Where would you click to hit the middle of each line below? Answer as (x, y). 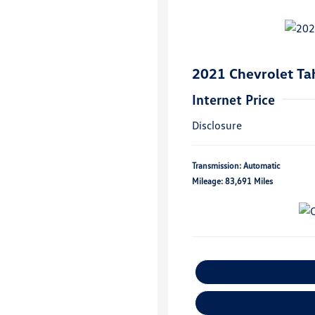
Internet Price (233, 99)
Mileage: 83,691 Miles (232, 181)
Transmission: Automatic (236, 166)
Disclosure (217, 125)
